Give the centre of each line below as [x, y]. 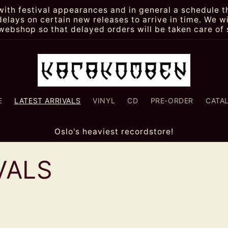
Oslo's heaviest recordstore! [114, 132]
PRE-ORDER [172, 101]
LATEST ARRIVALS [48, 101]
